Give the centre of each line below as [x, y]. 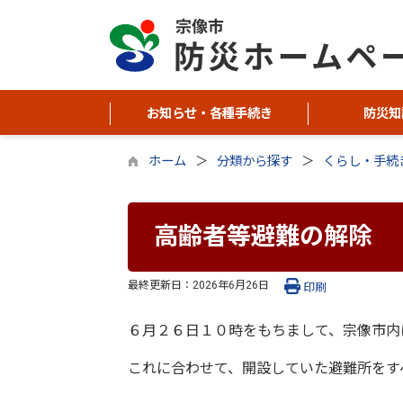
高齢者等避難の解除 [263, 237]
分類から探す [255, 161]
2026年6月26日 [231, 285]
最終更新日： [160, 285]
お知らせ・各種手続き [209, 114]
